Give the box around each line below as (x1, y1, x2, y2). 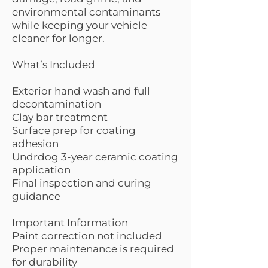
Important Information (12, 217, 128, 229)
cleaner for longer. (12, 32, 105, 44)
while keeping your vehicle (12, 19, 147, 31)
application (12, 164, 71, 176)
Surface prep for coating (12, 124, 136, 136)
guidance (12, 190, 60, 202)
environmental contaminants (12, 6, 160, 18)
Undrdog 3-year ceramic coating (12, 151, 178, 163)
